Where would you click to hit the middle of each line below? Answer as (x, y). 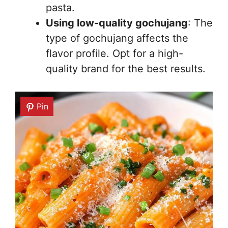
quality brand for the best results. (126, 69)
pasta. (60, 8)
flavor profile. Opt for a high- (115, 54)
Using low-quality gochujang (117, 23)
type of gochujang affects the (117, 38)
